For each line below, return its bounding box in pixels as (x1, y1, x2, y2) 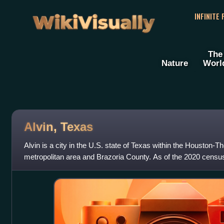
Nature (161, 58, 188, 68)
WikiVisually (29, 5, 158, 33)
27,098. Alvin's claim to (23, 164, 99, 173)
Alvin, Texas (23, 119, 93, 133)
